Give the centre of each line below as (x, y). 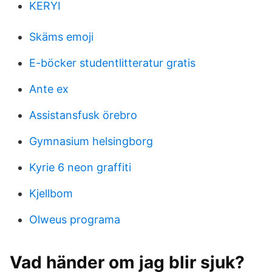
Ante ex (49, 89)
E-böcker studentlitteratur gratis (112, 63)
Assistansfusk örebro (83, 115)
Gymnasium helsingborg (91, 141)
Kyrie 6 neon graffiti (80, 167)
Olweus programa (75, 219)
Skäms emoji (61, 37)
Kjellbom (51, 193)
